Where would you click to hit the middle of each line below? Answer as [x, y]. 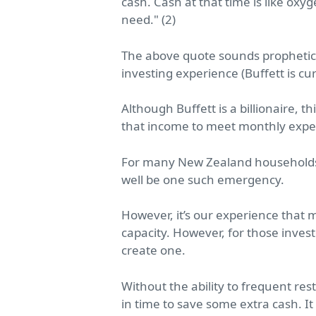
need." [140, 20]
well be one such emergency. [203, 179]
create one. [153, 250]
